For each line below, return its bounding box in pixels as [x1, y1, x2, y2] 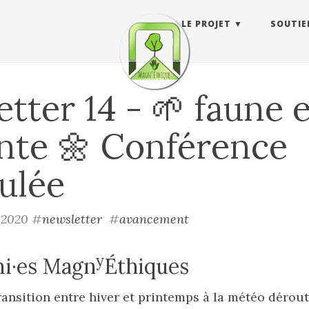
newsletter [42, 211, 102, 227]
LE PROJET [181, 18, 231, 30]
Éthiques [104, 253, 189, 279]
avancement [119, 211, 189, 227]
